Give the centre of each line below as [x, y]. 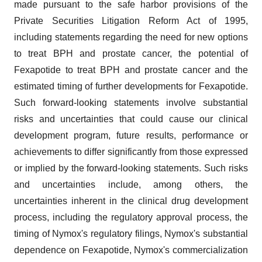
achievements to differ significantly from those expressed [131, 152]
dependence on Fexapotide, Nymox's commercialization [131, 250]
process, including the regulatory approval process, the [131, 217]
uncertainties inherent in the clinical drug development [131, 201]
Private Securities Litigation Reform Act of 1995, [131, 21]
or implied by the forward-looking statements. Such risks [131, 168]
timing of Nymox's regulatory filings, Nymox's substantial [131, 234]
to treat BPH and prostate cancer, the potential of [131, 54]
